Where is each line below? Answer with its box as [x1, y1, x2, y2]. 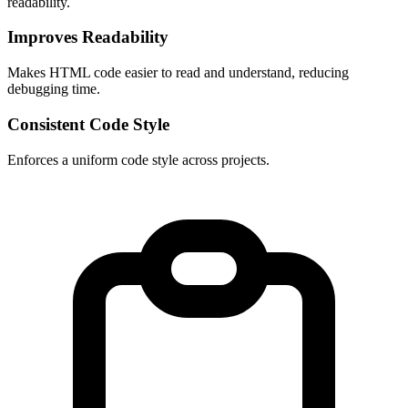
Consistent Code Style [7, 114, 169, 134]
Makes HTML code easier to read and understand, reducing [7, 65, 349, 81]
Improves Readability [7, 27, 168, 47]
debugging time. [7, 81, 100, 97]
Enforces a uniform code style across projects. [7, 151, 270, 168]
